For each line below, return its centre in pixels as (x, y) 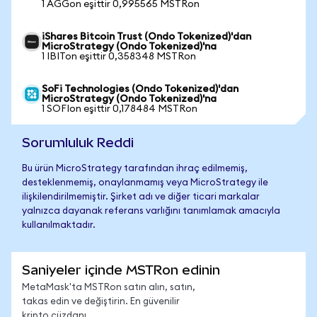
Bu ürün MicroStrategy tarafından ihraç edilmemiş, (135, 169)
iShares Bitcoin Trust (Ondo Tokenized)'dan (146, 37)
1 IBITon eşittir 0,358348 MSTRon (119, 57)
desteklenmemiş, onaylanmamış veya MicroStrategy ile (145, 183)
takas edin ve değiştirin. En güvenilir (101, 302)
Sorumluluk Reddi (78, 143)
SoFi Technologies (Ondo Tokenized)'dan (140, 89)
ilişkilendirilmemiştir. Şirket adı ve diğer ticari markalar (141, 197)
